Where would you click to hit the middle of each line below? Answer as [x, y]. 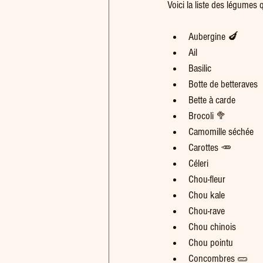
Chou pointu [211, 243]
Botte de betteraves [223, 84]
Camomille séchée [221, 132]
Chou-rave [207, 211]
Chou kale [207, 195]
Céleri [198, 163]
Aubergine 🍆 [213, 37]
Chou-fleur [207, 179]
